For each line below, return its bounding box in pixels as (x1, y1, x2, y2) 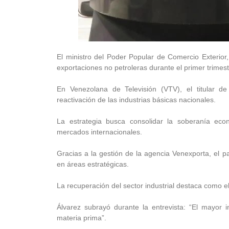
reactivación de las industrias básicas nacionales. (57, 95, 216, 104)
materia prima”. (57, 213, 106, 222)
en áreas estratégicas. (57, 159, 129, 168)
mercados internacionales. (57, 127, 142, 136)
